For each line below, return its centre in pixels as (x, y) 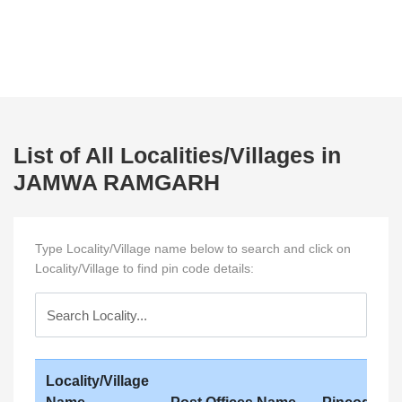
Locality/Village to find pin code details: (144, 268)
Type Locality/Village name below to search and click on (193, 249)
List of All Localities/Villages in (177, 155)
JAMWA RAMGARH (117, 182)
